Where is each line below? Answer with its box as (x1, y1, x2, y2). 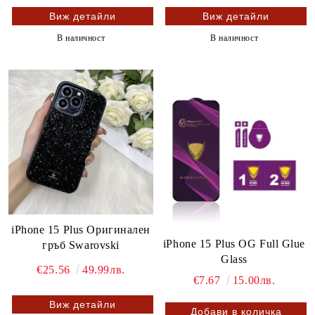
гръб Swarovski (42, 238, 120, 251)
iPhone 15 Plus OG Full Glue (162, 237, 306, 250)
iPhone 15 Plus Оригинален (11, 223, 150, 236)
